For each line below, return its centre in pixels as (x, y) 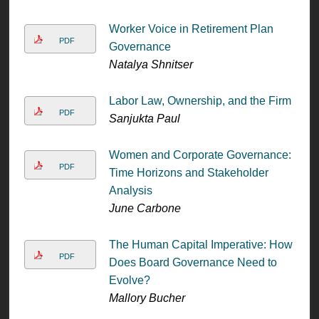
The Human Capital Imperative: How (200, 244)
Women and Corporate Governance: (200, 155)
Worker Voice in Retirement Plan (191, 28)
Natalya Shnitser (151, 64)
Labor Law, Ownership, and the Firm (200, 100)
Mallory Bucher (147, 298)
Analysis (130, 190)
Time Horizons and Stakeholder (188, 172)
